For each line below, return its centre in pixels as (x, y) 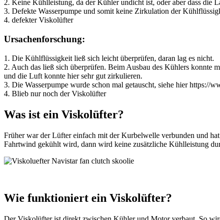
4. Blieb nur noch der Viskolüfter (55, 93)
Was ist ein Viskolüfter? (64, 114)
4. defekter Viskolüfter (39, 20)
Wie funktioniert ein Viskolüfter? (88, 198)
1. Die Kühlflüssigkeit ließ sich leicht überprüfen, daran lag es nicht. (109, 58)
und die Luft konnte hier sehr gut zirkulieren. (73, 76)
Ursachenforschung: (44, 39)
